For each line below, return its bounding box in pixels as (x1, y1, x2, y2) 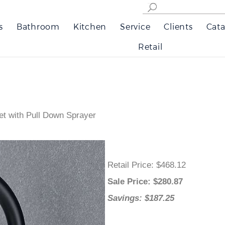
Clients (164, 22, 193, 31)
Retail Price (110, 160, 154, 170)
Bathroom (16, 22, 60, 31)
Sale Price (110, 177, 150, 186)
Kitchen (73, 22, 107, 31)
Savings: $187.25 (110, 193, 177, 203)
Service (120, 22, 151, 31)
